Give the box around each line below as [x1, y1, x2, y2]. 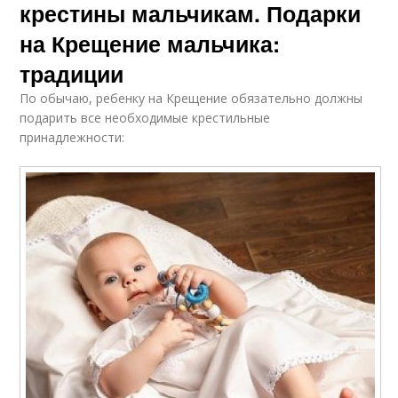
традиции [20, 58, 124, 91]
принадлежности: [20, 129, 125, 147]
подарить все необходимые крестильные [20, 109, 271, 127]
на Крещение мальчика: [20, 28, 281, 60]
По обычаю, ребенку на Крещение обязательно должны [20, 90, 363, 107]
